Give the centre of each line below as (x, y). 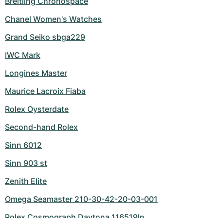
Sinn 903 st (26, 163)
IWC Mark (23, 55)
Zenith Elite (26, 181)
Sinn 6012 (23, 145)
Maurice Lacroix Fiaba (45, 91)
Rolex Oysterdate (37, 109)
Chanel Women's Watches (53, 19)
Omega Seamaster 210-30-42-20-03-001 (81, 199)
